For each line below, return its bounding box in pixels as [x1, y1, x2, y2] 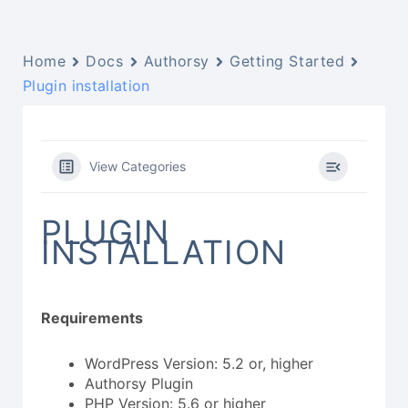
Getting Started [229, 52, 345, 71]
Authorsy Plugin [85, 374, 193, 393]
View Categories [89, 158, 186, 175]
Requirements [41, 309, 143, 328]
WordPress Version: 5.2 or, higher [85, 354, 313, 373]
